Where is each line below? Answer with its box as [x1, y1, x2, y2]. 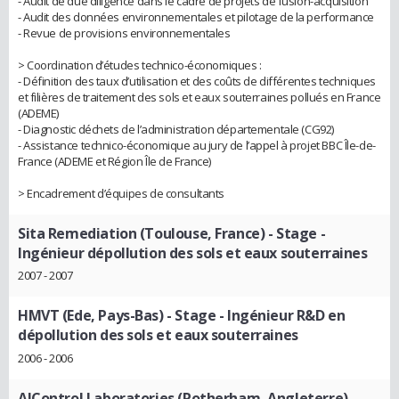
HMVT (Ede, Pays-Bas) [18, 305, 164, 326]
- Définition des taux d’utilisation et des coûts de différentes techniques [18, 72, 376, 89]
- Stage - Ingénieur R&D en [163, 305, 346, 326]
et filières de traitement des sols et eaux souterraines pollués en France [18, 88, 381, 105]
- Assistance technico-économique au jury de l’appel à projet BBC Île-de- [18, 136, 376, 153]
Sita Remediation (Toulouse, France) [18, 223, 265, 243]
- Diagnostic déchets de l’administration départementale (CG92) [18, 120, 334, 137]
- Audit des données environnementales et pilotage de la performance [18, 8, 374, 25]
